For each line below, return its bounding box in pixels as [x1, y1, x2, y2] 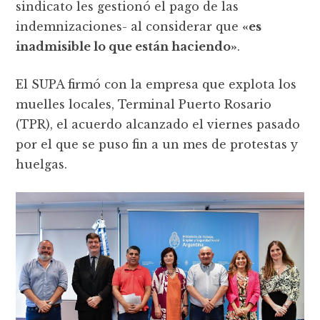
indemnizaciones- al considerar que [16, 19, 243, 34]
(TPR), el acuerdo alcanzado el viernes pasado [16, 116, 301, 131]
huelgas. [16, 156, 68, 171]
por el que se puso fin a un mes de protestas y [16, 136, 299, 151]
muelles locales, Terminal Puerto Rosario [16, 96, 272, 111]
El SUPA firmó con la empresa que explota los [16, 76, 297, 91]
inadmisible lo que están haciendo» [16, 39, 238, 54]
